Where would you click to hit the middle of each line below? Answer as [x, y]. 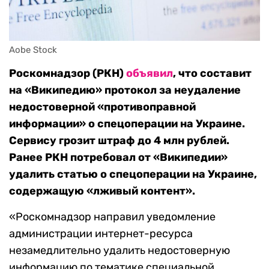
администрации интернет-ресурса [101, 234]
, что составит [212, 74]
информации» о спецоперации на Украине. [127, 124]
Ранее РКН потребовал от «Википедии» [118, 158]
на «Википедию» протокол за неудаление [125, 90]
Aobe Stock [33, 50]
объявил [150, 74]
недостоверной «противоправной [102, 107]
